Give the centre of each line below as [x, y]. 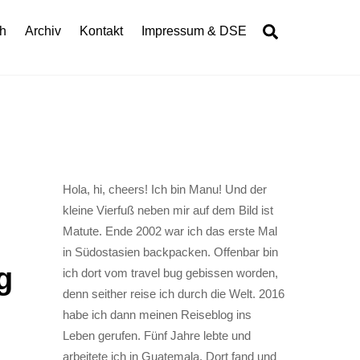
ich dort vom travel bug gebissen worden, [170, 273]
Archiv [43, 31]
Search [302, 30]
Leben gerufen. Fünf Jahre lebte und [156, 336]
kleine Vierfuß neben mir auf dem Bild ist [168, 211]
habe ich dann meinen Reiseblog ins [157, 315]
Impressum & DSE [194, 31]
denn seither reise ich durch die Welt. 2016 [173, 294]
